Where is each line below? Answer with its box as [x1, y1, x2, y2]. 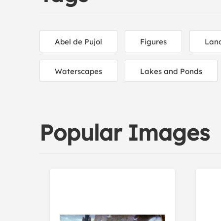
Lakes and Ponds [140, 67, 202, 76]
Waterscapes [55, 67, 102, 76]
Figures [140, 37, 167, 46]
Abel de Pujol [55, 37, 102, 46]
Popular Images [39, 119, 210, 146]
